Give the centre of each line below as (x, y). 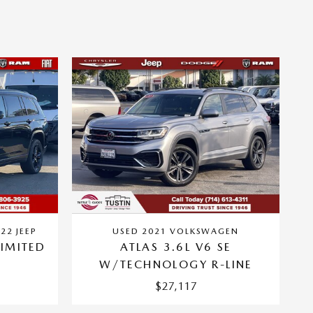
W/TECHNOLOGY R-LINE (176, 264)
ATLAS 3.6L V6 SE (176, 247)
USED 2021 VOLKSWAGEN (176, 231)
